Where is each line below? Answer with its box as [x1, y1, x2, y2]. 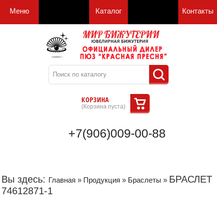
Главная [48, 175, 76, 184]
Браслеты [128, 175, 161, 184]
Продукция [83, 175, 120, 184]
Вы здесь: [1, 173, 48, 185]
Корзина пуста [83, 103, 124, 110]
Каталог [95, 7, 122, 15]
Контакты [182, 7, 214, 15]
